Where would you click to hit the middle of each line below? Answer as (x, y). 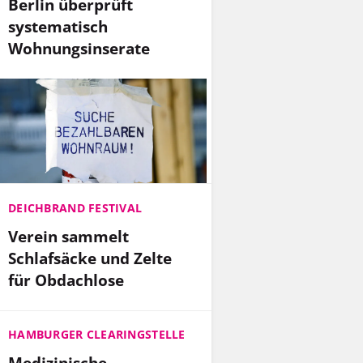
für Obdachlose (66, 280)
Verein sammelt (68, 236)
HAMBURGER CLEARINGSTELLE (97, 335)
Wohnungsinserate (79, 48)
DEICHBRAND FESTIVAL (75, 207)
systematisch (58, 26)
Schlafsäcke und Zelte (90, 258)
